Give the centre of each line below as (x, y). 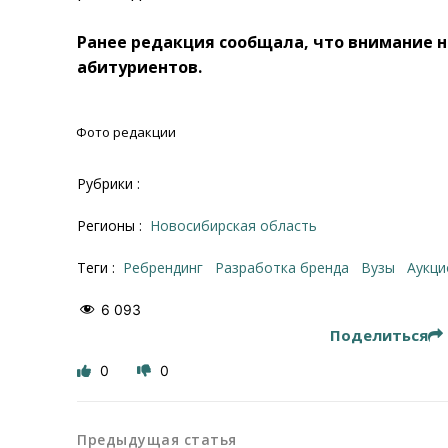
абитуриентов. (140, 66)
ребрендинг (168, 267)
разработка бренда (287, 267)
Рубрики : (109, 183)
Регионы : (112, 225)
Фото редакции (126, 131)
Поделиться (378, 334)
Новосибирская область (239, 225)
